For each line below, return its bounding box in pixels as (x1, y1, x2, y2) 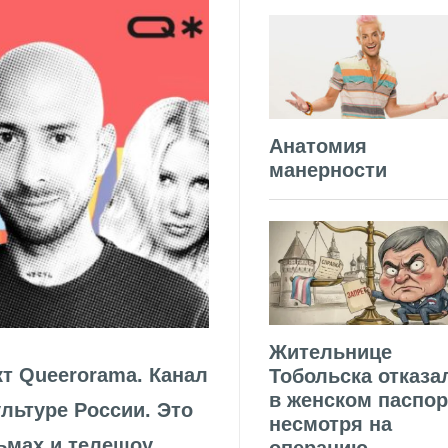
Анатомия (269, 135, 367, 158)
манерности (269, 159, 387, 182)
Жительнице (269, 341, 392, 363)
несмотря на (269, 413, 392, 435)
